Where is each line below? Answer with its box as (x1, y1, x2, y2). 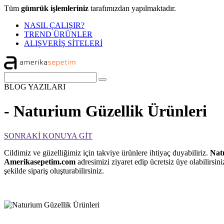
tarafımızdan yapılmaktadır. (88, 4, 176, 12)
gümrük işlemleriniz (21, 4, 88, 12)
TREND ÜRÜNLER (24, 30, 92, 38)
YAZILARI (28, 82, 65, 91)
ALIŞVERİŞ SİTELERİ (24, 39, 102, 47)
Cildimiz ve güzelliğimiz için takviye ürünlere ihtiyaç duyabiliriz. (4, 148, 208, 157)
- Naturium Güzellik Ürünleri (4, 102, 207, 120)
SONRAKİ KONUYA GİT (4, 131, 92, 140)
